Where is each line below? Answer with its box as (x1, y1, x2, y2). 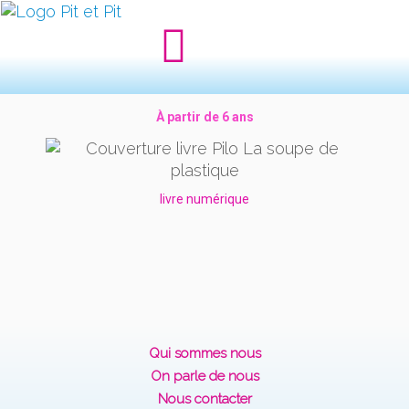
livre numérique (160, 191, 249, 206)
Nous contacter (157, 390, 252, 407)
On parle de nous (150, 367, 259, 384)
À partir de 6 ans (155, 109, 254, 124)
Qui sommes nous (148, 344, 261, 362)
